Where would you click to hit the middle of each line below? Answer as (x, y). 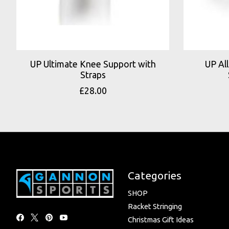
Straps (93, 75)
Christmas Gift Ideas (161, 220)
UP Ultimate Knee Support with (93, 64)
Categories (154, 175)
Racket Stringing (155, 207)
